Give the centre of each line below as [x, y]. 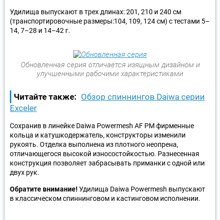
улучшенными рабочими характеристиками [110, 73]
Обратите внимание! [44, 189]
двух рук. [25, 172]
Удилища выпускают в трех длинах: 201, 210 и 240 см [96, 12]
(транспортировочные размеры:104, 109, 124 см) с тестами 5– [110, 21]
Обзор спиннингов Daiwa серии [143, 96]
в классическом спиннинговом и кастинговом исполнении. [105, 198]
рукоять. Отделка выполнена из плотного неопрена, [94, 144]
